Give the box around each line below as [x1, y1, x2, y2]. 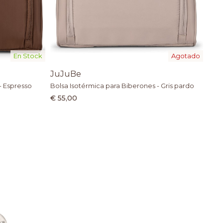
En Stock [13, 52, 43, 60]
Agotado [171, 52, 200, 60]
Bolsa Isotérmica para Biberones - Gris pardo [50, 82, 195, 90]
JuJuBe [50, 69, 82, 79]
